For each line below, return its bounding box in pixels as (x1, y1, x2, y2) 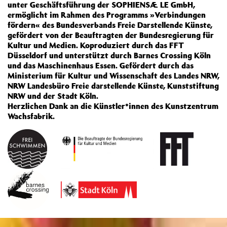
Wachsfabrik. (8, 111, 55, 121)
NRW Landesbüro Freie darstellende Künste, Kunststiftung (8, 81, 219, 91)
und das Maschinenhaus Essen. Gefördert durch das (8, 60, 194, 70)
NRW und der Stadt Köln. (8, 91, 98, 101)
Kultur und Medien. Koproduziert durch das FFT (8, 40, 184, 50)
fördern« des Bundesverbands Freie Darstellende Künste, (8, 20, 212, 30)
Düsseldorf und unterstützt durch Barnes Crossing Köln (8, 50, 211, 60)
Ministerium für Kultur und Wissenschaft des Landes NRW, (8, 70, 219, 81)
